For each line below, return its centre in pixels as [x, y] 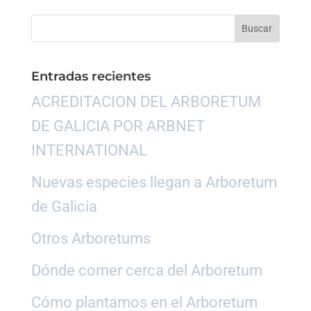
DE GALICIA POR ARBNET [118, 126]
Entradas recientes [91, 76]
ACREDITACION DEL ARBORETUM [146, 101]
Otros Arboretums [91, 238]
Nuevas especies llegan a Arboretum [154, 182]
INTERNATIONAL [89, 150]
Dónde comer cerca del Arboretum [146, 270]
